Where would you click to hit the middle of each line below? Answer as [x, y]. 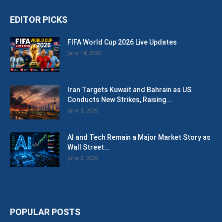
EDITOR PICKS [39, 20]
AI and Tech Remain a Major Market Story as [139, 137]
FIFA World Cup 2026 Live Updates [122, 42]
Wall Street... [89, 147]
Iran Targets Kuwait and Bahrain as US [129, 90]
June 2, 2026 [83, 158]
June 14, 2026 [84, 53]
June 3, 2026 [83, 110]
